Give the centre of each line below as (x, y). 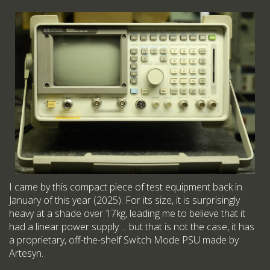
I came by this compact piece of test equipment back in (126, 187)
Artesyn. (26, 253)
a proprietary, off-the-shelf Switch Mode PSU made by (124, 240)
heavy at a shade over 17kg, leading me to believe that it (127, 214)
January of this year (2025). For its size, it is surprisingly (124, 200)
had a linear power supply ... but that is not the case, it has (132, 227)
